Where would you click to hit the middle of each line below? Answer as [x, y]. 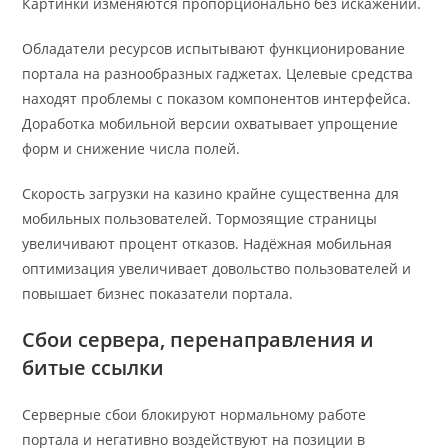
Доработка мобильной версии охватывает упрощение [210, 124]
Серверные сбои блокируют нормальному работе [194, 415]
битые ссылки [93, 368]
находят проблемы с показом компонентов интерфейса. [217, 99]
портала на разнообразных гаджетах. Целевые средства [218, 74]
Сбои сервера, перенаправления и [198, 340]
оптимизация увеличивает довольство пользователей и [217, 269]
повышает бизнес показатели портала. [158, 294]
